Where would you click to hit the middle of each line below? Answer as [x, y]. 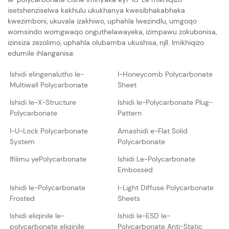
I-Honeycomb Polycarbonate [165, 74]
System [22, 141]
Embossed [135, 170]
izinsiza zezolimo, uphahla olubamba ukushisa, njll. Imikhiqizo [106, 42]
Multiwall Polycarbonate [49, 85]
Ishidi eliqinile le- [37, 216]
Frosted [22, 198]
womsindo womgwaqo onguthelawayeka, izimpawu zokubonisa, [112, 31]
